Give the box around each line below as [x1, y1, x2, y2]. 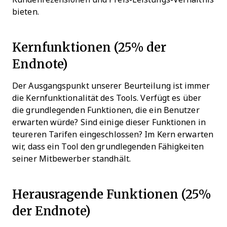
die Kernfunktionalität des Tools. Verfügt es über [12, 93, 201, 102]
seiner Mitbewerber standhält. [12, 154, 131, 163]
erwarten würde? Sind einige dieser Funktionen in [12, 118, 206, 127]
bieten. [12, 7, 39, 16]
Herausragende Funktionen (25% [12, 184, 211, 203]
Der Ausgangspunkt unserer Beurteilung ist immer [12, 81, 210, 90]
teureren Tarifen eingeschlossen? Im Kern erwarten [12, 130, 213, 139]
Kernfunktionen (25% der [12, 37, 166, 56]
